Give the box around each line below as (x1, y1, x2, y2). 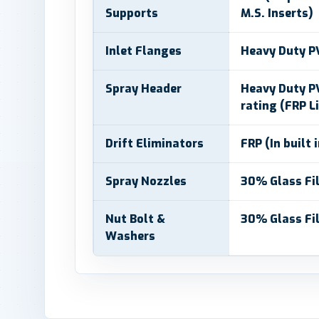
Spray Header (105, 81, 182, 96)
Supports (105, 6, 158, 21)
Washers (105, 229, 155, 244)
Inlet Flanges (105, 43, 182, 58)
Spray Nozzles (105, 174, 187, 189)
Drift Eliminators (105, 136, 204, 151)
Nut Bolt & (105, 211, 165, 226)
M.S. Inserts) (241, 6, 313, 21)
